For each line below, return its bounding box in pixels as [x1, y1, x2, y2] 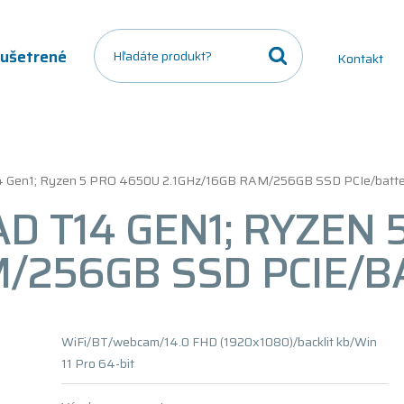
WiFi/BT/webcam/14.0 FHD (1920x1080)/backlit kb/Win [61, 332, 377, 352]
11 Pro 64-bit [61, 353, 134, 373]
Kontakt [337, 49, 383, 69]
